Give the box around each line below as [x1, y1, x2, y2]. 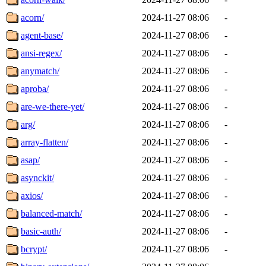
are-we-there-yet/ [21, 101, 84, 112]
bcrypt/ [21, 243, 47, 254]
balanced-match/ [21, 208, 82, 218]
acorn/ [21, 12, 44, 23]
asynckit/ [21, 172, 54, 183]
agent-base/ [21, 30, 63, 40]
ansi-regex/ [21, 47, 62, 58]
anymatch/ [21, 65, 59, 76]
